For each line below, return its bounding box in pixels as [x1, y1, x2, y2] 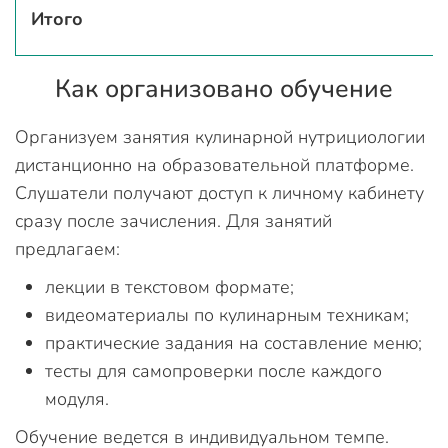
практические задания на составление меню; [45, 330, 422, 355]
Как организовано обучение [55, 71, 393, 106]
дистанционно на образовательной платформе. [15, 152, 414, 177]
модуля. [45, 386, 109, 411]
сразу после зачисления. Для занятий [15, 208, 332, 233]
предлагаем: [15, 236, 120, 261]
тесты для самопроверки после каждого [45, 358, 382, 383]
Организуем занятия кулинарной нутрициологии [15, 124, 425, 149]
